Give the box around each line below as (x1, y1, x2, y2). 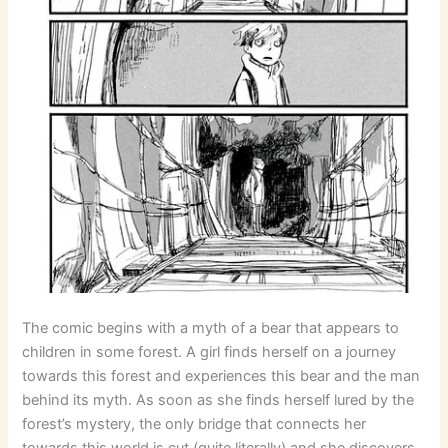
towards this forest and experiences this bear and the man (22, 367, 421, 386)
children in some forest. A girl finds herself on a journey (22, 343, 397, 362)
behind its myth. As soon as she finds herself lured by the (22, 391, 415, 410)
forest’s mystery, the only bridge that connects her (22, 415, 367, 434)
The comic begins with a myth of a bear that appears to (22, 319, 400, 338)
